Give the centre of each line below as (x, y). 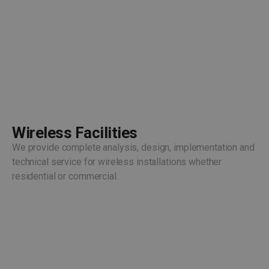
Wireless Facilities (75, 133)
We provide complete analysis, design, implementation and (133, 148)
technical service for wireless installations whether (117, 162)
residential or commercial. (65, 177)
